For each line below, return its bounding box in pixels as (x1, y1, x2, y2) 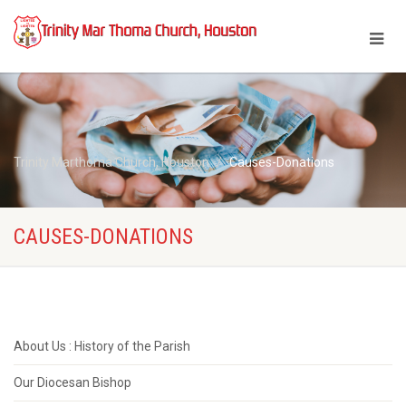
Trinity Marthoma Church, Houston (14, 155, 209, 169)
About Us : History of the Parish (14, 339, 190, 353)
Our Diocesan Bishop (14, 375, 131, 390)
